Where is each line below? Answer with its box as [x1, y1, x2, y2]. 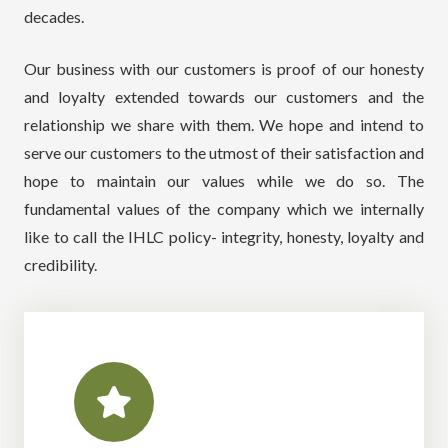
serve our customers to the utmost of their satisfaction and [24, 142, 424, 162]
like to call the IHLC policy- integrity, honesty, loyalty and [24, 226, 424, 246]
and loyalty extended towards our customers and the [24, 86, 424, 106]
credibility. [24, 254, 97, 274]
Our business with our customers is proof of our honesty [24, 58, 424, 78]
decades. [24, 6, 84, 26]
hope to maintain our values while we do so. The [24, 170, 424, 190]
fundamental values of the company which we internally [24, 198, 424, 218]
